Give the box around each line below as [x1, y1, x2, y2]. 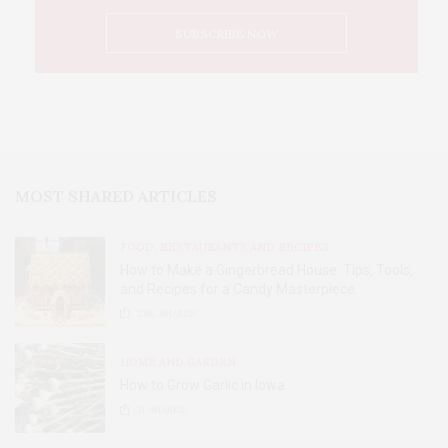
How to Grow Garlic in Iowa [120, 377, 285, 394]
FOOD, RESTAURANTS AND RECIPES [120, 239, 329, 254]
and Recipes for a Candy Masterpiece [120, 280, 355, 297]
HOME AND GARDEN [120, 355, 236, 370]
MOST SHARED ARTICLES [15, 185, 217, 206]
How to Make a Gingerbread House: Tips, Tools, [120, 261, 413, 278]
